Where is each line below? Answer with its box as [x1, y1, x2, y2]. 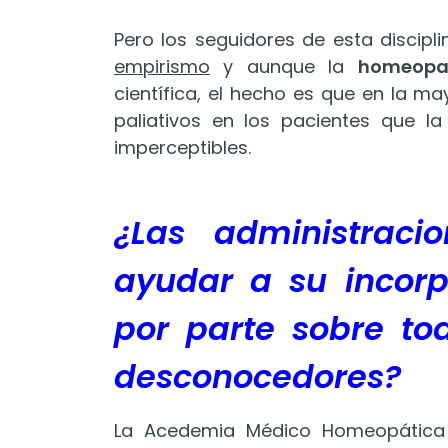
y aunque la [210, 54, 358, 80]
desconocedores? [114, 354, 401, 400]
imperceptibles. [114, 135, 251, 161]
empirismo [114, 54, 210, 80]
